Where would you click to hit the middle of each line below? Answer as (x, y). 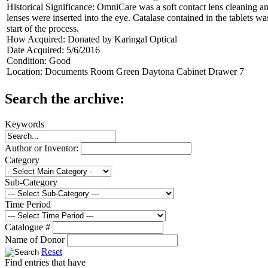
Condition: (28, 60)
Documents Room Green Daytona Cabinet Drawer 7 (144, 71)
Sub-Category (31, 182)
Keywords (25, 124)
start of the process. (43, 28)
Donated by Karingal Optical (122, 39)
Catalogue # (29, 227)
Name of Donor (36, 239)
